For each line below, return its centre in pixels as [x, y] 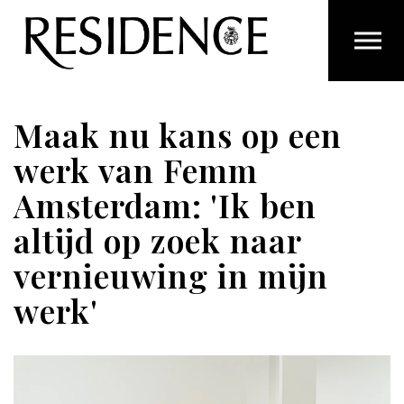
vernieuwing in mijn [171, 275]
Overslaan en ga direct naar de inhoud [204, 17]
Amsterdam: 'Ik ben [165, 205]
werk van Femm [136, 170]
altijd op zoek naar [157, 240]
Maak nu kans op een [178, 134]
